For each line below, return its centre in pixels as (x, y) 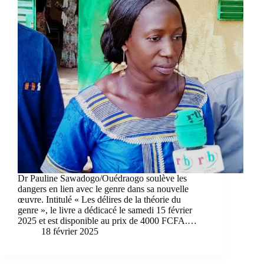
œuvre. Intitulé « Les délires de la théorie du (99, 199)
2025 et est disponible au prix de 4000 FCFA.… (107, 220)
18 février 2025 (70, 231)
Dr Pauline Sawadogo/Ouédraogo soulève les (102, 178)
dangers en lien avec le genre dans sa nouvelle (103, 189)
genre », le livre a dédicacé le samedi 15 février (105, 210)
